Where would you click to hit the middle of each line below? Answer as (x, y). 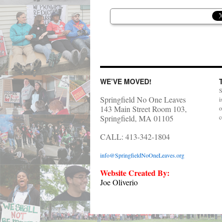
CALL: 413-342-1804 (135, 137)
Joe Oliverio (119, 182)
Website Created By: (135, 173)
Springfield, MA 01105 (137, 118)
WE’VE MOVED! (126, 81)
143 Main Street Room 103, (143, 109)
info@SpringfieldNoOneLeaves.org (142, 155)
